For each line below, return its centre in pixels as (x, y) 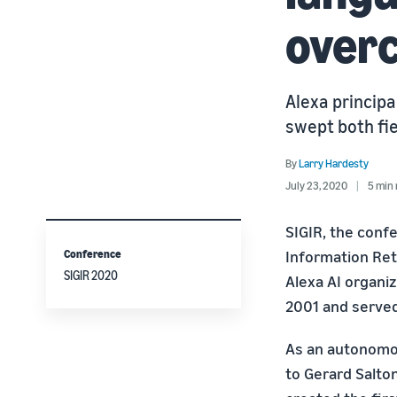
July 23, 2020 (316, 185)
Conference (93, 253)
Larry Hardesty (334, 163)
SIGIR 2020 (91, 275)
